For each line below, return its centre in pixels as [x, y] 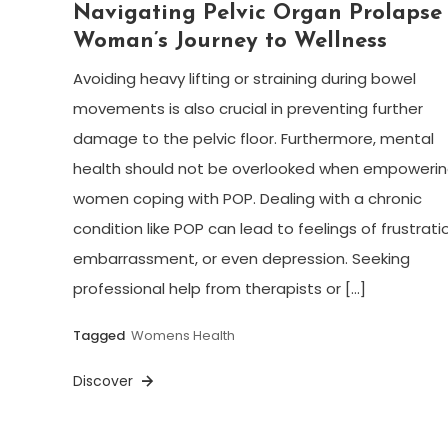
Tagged [100, 336]
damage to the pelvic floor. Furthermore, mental [253, 139]
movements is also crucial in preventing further [247, 109]
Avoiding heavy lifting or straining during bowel [244, 79]
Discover [104, 381]
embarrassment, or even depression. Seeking [241, 259]
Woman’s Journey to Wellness [229, 42]
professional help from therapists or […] [219, 289]
